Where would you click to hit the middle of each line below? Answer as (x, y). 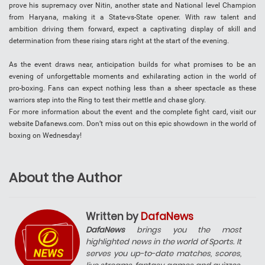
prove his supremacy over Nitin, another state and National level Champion (132, 6)
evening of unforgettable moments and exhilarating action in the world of (132, 77)
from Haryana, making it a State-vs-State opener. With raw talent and (132, 17)
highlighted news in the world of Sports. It (164, 242)
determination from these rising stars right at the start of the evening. (119, 41)
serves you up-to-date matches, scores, (164, 254)
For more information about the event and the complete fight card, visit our (132, 112)
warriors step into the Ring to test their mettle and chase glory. (107, 100)
